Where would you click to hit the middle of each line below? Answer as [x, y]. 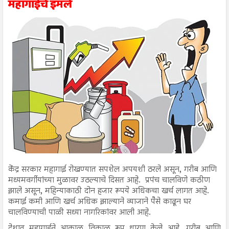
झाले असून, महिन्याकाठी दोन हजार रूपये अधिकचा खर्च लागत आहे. [109, 191]
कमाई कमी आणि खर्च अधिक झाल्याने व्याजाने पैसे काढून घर [100, 202]
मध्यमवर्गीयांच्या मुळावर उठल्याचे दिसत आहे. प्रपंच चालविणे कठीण [109, 180]
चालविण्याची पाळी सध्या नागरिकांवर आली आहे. [81, 212]
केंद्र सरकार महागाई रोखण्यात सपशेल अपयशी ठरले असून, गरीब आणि [112, 169]
